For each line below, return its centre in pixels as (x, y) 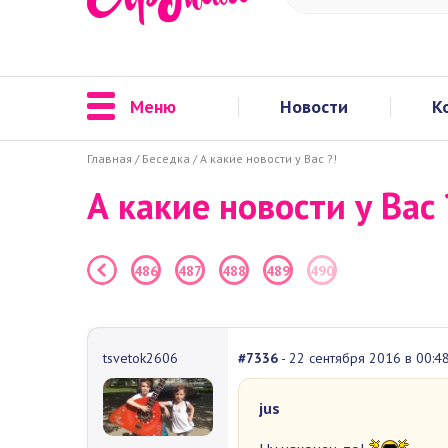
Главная (109, 158)
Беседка (166, 158)
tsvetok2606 (140, 357)
